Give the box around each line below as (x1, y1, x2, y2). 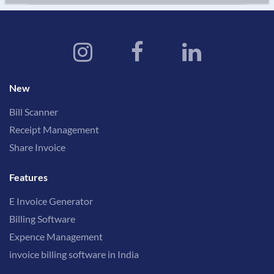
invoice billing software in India (9, 248, 139, 261)
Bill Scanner (9, 106, 58, 118)
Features (9, 171, 48, 183)
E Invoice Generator (9, 195, 93, 207)
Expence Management (9, 231, 103, 243)
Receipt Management (9, 124, 99, 136)
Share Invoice (9, 141, 65, 154)
